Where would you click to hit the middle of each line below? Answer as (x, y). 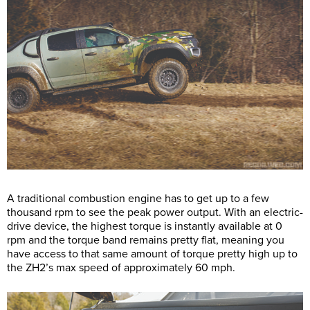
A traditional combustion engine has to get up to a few (138, 198)
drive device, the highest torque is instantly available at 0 (145, 226)
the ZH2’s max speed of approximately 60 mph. (121, 267)
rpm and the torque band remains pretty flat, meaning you (146, 240)
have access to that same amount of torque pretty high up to (152, 254)
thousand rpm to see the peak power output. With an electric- (155, 212)
